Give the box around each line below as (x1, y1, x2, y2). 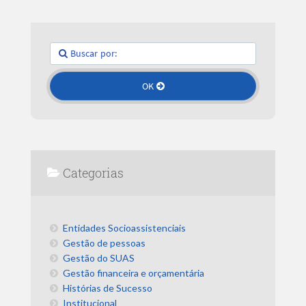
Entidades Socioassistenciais (63, 222, 186, 234)
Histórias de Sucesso (63, 282, 153, 294)
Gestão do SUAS (63, 252, 135, 264)
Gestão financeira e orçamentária (63, 267, 205, 279)
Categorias (63, 165, 124, 182)
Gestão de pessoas (63, 237, 146, 249)
